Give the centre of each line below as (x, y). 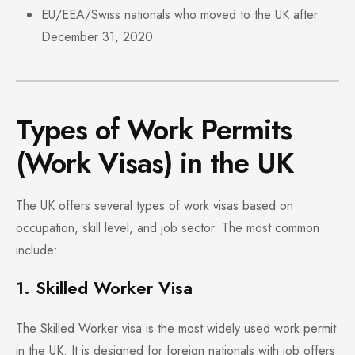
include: (37, 250)
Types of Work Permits (154, 130)
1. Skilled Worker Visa (104, 288)
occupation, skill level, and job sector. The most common (168, 228)
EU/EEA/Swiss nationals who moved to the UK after (179, 15)
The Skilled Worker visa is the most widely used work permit (176, 329)
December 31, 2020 (97, 37)
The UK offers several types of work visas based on (155, 206)
